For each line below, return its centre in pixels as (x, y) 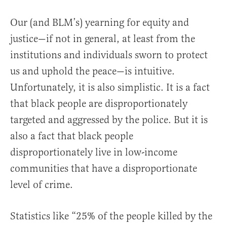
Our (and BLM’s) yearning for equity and (100, 23)
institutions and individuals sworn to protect (109, 55)
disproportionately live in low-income (94, 153)
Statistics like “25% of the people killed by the (111, 216)
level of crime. (42, 185)
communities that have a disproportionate (104, 169)
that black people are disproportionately (99, 104)
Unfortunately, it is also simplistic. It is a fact (110, 88)
